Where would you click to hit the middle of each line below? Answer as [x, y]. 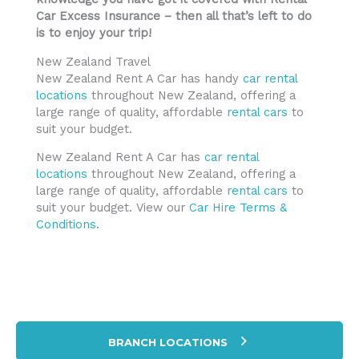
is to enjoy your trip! [94, 33]
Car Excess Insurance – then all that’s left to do [174, 16]
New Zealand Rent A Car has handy [139, 78]
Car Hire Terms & [238, 208]
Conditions [66, 225]
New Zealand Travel [93, 61]
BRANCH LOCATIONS [168, 342]
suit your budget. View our [113, 208]
